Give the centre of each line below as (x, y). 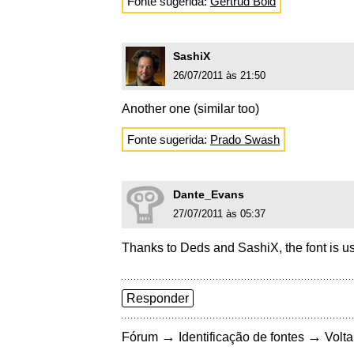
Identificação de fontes (241, 337)
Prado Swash (245, 140)
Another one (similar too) (190, 109)
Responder (158, 299)
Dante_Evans (209, 195)
